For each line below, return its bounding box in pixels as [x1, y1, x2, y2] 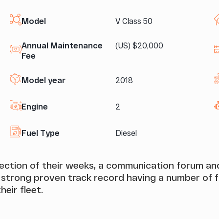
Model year [22, 75, 66, 85]
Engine [22, 101, 48, 111]
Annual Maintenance [22, 40, 103, 50]
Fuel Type [22, 128, 60, 137]
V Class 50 [115, 16, 153, 25]
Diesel [115, 128, 137, 137]
